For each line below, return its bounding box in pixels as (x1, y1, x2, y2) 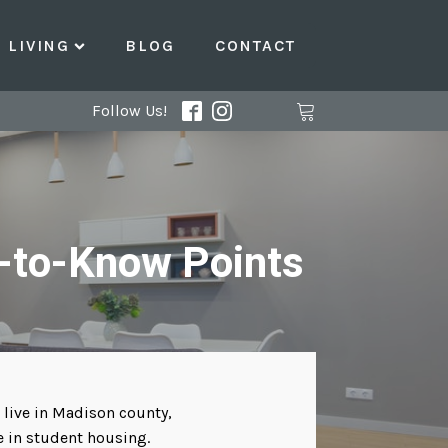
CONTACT (215, 35, 296, 55)
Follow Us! (92, 101, 167, 121)
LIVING (7, 35, 70, 55)
